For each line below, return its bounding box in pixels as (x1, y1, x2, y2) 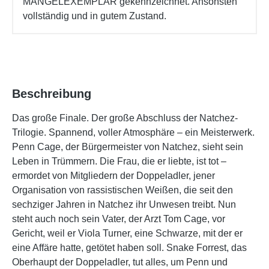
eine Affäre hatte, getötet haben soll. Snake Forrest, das (12, 242, 247, 253)
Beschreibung (12, 86, 91, 100)
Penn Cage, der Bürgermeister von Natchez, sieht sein (12, 141, 243, 152)
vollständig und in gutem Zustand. (23, 10, 166, 21)
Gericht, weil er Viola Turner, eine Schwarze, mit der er (12, 228, 243, 238)
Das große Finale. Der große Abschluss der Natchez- (12, 112, 238, 123)
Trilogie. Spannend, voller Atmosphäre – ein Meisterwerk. (12, 127, 255, 138)
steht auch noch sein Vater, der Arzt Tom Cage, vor (12, 213, 225, 224)
